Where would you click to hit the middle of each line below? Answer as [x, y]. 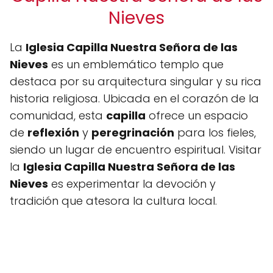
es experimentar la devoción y [132, 184]
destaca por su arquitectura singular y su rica [136, 81]
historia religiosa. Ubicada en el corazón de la [134, 98]
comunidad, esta [58, 115]
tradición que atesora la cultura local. [113, 201]
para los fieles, [215, 133]
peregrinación [133, 133]
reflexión [53, 133]
